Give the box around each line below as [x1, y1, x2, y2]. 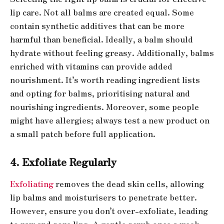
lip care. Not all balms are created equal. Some [10, 6, 194, 18]
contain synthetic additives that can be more [10, 19, 184, 31]
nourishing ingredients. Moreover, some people [10, 100, 199, 112]
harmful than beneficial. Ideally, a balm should [10, 33, 193, 45]
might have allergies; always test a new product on [10, 114, 209, 126]
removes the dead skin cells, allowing [55, 177, 204, 189]
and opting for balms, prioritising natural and [10, 87, 190, 99]
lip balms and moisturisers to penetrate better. [10, 191, 197, 203]
